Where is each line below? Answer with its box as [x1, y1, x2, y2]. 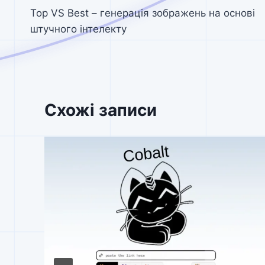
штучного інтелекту [30, 23, 127, 35]
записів [30, 11, 92, 31]
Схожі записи [44, 100, 157, 121]
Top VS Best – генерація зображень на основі [30, 7, 255, 20]
